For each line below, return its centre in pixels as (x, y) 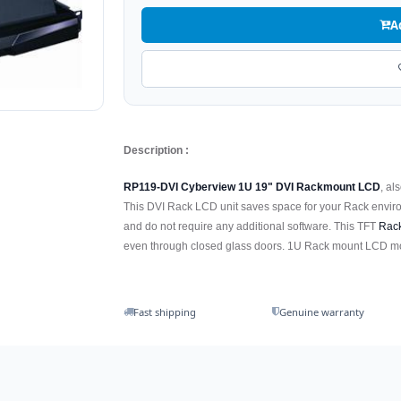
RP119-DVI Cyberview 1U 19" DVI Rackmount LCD (252, 187)
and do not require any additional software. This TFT (252, 226)
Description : (157, 150)
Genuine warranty (322, 312)
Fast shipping (165, 312)
